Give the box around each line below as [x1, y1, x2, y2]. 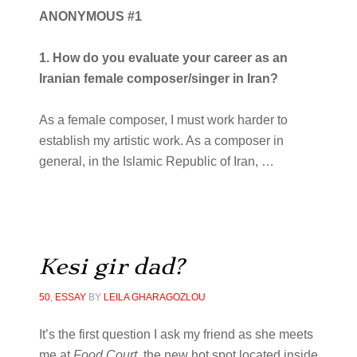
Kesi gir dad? [38, 253, 184, 280]
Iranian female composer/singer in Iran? [38, 72, 278, 85]
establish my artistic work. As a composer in [38, 134, 284, 147]
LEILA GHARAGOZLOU [103, 292, 206, 303]
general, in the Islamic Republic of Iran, [38, 155, 261, 168]
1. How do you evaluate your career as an [38, 51, 288, 65]
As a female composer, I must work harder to [38, 113, 288, 127]
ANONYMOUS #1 [38, 10, 142, 23]
